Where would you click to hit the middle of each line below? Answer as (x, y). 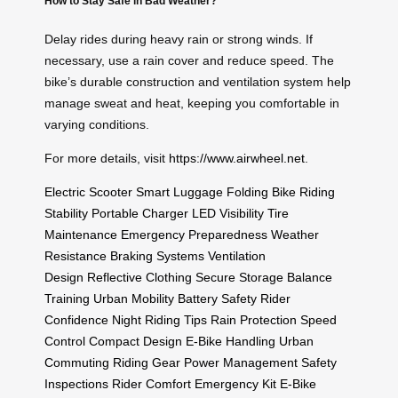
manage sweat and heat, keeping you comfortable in (192, 103)
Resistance (76, 256)
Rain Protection (254, 320)
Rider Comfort (151, 384)
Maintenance (81, 235)
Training (67, 299)
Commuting (77, 363)
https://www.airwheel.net (237, 159)
